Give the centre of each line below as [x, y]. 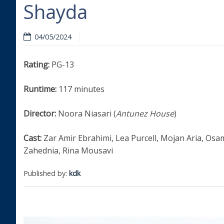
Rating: [37, 64]
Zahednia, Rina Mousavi [68, 150]
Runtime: [40, 89]
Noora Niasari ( [87, 113]
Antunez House [145, 113]
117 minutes [80, 89]
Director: [41, 113]
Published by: [46, 173]
